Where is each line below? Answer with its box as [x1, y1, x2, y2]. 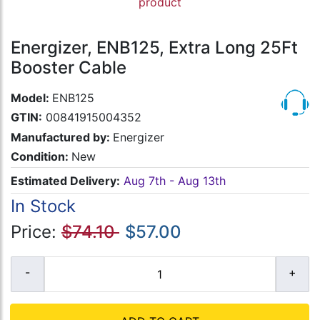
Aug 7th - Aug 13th [124, 173, 226, 188]
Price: [11, 221, 61, 243]
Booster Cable [11, 57, 126, 79]
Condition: [11, 149, 71, 164]
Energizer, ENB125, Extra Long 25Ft [11, 37, 298, 59]
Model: [11, 91, 52, 106]
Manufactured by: [11, 129, 113, 144]
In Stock [11, 196, 76, 217]
